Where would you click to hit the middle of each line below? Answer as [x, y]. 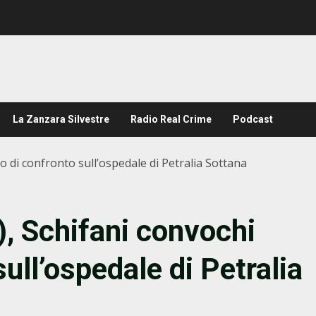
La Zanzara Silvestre [61, 119]
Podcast [253, 119]
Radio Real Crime [171, 119]
